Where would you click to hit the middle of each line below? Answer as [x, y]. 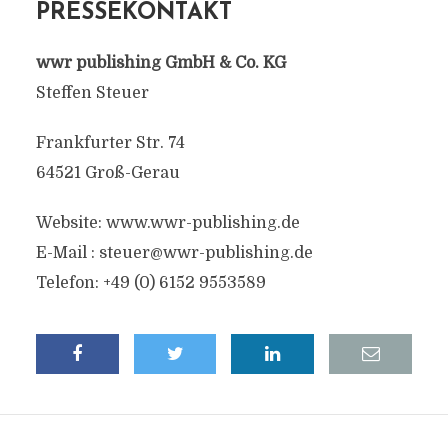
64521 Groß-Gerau [107, 173]
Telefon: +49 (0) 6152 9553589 [150, 283]
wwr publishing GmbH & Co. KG [160, 63]
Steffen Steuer [92, 93]
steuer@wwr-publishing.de [205, 253]
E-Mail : [67, 253]
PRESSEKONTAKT [133, 13]
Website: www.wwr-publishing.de [167, 223]
